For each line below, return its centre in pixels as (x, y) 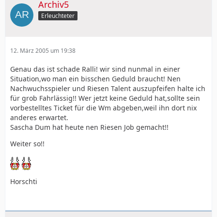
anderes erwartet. (39, 117)
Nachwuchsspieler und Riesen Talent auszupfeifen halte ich (108, 88)
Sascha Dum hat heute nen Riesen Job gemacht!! (89, 127)
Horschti (24, 181)
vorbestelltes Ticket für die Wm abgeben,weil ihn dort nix (103, 108)
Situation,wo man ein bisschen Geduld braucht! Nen (95, 78)
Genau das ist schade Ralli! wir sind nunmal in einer (95, 69)
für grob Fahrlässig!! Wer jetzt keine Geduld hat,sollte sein (105, 98)
